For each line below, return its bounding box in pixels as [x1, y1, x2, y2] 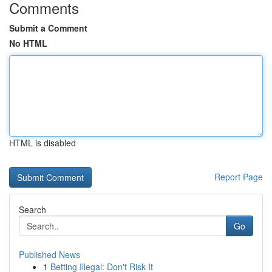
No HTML [9, 37, 47, 49]
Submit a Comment [9, 22, 87, 34]
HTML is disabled [9, 137, 76, 149]
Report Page [214, 171, 263, 183]
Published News [19, 248, 80, 260]
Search [19, 203, 46, 216]
